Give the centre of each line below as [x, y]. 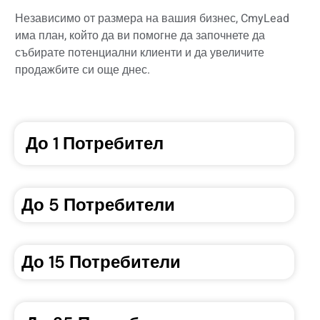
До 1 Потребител [95, 144]
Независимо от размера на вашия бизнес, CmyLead [152, 18]
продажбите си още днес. [82, 70]
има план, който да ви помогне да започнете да [140, 35]
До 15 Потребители [101, 262]
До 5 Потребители [98, 205]
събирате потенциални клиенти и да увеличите [140, 52]
